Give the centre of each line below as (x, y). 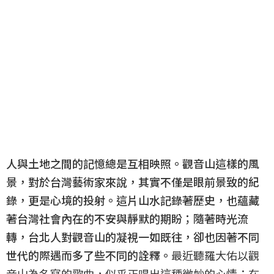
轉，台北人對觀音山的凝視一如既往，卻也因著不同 (133, 236)
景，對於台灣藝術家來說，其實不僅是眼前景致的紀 (133, 181)
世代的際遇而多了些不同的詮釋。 (89, 255)
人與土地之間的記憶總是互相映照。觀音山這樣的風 (133, 163)
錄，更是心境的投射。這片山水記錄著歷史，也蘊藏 (133, 200)
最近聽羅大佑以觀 (215, 255)
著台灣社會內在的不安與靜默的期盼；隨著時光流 (127, 218)
